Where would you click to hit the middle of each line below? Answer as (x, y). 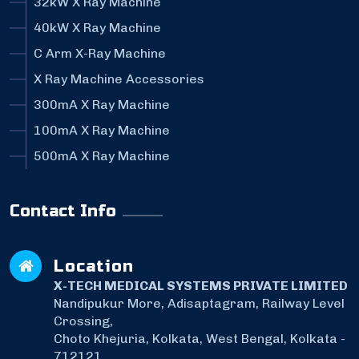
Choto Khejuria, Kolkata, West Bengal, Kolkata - (200, 339)
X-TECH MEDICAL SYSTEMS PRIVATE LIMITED (201, 286)
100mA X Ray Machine (102, 131)
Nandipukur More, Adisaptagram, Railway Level (199, 304)
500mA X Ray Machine (102, 156)
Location (94, 267)
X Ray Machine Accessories (119, 79)
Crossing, (83, 321)
